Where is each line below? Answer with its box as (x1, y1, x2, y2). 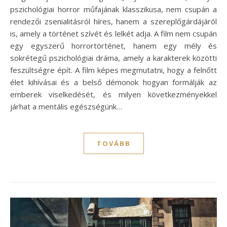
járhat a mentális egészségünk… (10, 101, 122, 111)
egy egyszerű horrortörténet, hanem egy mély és (10, 40, 217, 51)
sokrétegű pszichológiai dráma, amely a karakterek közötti (10, 52, 217, 63)
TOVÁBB (96, 138, 131, 148)
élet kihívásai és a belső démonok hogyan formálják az (10, 77, 217, 87)
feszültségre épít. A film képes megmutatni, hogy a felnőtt (10, 64, 217, 75)
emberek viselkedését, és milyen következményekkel (10, 89, 217, 99)
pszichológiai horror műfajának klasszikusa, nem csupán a (10, 4, 217, 14)
